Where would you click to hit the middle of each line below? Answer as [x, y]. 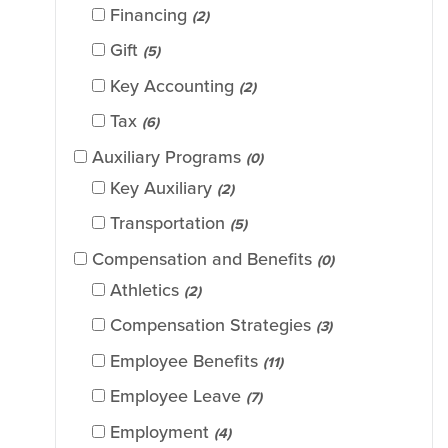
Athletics [144, 289]
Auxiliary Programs [166, 156]
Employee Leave [175, 396]
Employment [159, 431]
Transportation [167, 223]
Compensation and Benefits [202, 258]
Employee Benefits [184, 360]
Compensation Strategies [210, 325]
